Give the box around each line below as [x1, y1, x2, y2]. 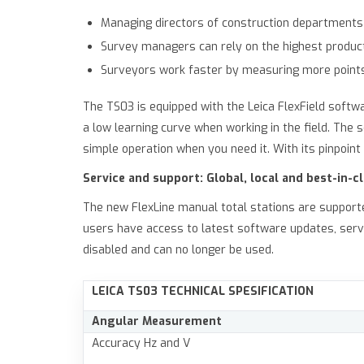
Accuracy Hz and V [92, 336, 190, 352]
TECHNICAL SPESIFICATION [161, 284, 314, 300]
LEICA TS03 [92, 284, 158, 300]
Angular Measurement [92, 314, 222, 330]
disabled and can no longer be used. [83, 242, 274, 258]
